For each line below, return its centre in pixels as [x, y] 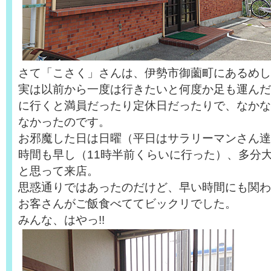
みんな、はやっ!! [61, 220]
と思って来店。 [58, 171]
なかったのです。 [64, 122]
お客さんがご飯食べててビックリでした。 [127, 203]
